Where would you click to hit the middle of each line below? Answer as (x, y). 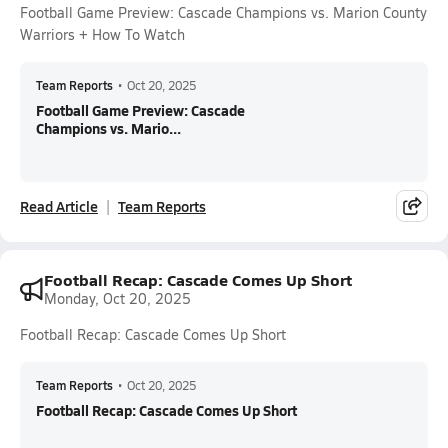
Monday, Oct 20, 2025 (117, 298)
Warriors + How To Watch (102, 34)
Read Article (59, 206)
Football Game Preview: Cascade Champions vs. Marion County (223, 12)
